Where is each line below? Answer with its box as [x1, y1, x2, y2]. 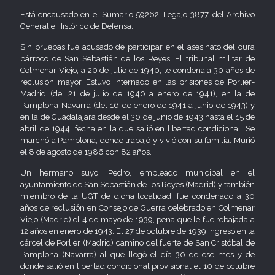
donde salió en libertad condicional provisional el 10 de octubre [20, 261, 255, 271]
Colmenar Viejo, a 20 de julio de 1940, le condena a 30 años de [20, 66, 255, 75]
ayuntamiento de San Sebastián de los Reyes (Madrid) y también [20, 180, 255, 189]
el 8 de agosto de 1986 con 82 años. [20, 147, 152, 157]
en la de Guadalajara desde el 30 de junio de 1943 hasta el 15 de [20, 112, 255, 122]
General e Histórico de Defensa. [20, 21, 133, 31]
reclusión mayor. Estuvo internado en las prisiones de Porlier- [20, 77, 255, 87]
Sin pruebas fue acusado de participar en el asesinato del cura [20, 42, 255, 52]
